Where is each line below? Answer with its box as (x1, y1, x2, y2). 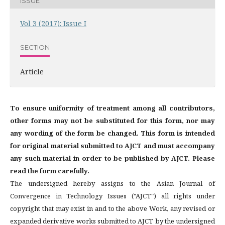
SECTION (20, 43, 50, 51)
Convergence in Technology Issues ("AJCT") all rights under (10, 191, 215, 200)
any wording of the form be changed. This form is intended (10, 129, 215, 138)
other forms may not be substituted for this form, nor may (10, 116, 215, 125)
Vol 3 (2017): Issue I (20, 19, 86, 28)
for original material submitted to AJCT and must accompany (10, 141, 215, 150)
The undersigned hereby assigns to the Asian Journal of (10, 179, 215, 188)
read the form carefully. (10, 166, 89, 175)
